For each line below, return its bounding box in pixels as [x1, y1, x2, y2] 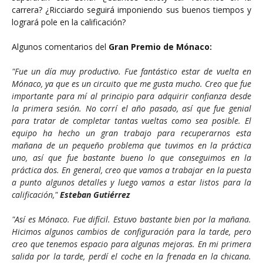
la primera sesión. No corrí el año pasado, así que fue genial [12, 103, 251, 114]
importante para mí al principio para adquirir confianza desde [12, 90, 251, 102]
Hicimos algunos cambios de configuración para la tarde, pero [12, 226, 251, 237]
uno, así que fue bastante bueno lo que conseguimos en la [12, 152, 251, 163]
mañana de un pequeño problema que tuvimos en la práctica [12, 140, 251, 151]
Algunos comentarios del [12, 41, 109, 52]
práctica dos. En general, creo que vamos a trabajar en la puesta [12, 164, 251, 176]
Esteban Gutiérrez [60, 189, 130, 200]
